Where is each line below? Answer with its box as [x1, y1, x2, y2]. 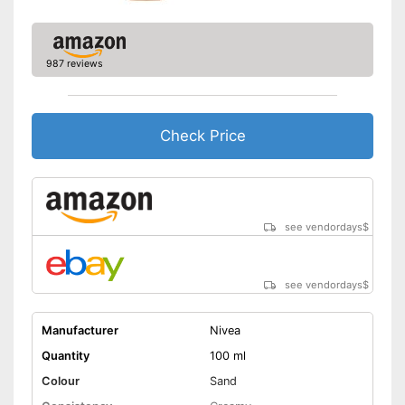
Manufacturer [41, 324, 118, 338]
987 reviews [45, 58, 103, 71]
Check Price [159, 127, 246, 146]
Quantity [41, 349, 89, 363]
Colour [41, 374, 80, 389]
